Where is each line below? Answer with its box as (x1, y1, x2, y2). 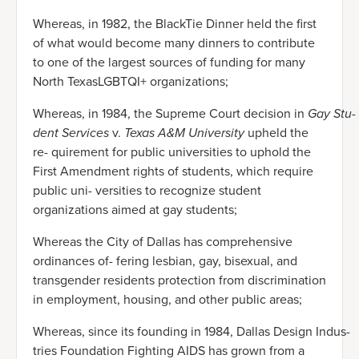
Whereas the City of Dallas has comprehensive (33, 232, 292, 252)
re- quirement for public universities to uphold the (33, 143, 311, 162)
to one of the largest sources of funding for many (33, 53, 305, 72)
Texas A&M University (124, 123, 248, 143)
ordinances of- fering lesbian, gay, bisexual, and (33, 252, 297, 271)
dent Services (33, 123, 112, 143)
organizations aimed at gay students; (33, 200, 237, 220)
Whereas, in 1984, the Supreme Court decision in (33, 104, 308, 123)
